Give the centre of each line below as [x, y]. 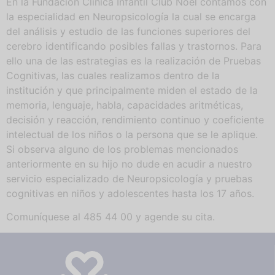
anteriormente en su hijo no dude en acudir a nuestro [129, 164]
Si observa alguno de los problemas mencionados [122, 149]
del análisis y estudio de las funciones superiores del [128, 31]
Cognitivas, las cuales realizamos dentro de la [113, 75]
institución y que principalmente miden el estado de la [132, 90]
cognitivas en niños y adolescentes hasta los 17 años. [130, 193]
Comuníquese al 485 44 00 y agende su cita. [112, 216]
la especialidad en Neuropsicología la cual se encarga [131, 16]
